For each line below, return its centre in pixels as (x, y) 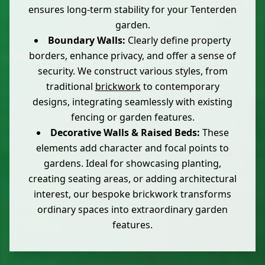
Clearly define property (178, 41)
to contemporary (180, 87)
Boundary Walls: (87, 41)
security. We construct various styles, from (132, 71)
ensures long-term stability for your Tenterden (132, 10)
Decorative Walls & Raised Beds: (125, 133)
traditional (70, 87)
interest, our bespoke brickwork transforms (132, 194)
